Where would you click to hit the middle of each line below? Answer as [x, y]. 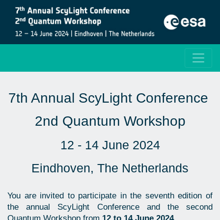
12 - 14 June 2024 [110, 145]
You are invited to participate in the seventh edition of [110, 195]
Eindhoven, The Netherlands [110, 168]
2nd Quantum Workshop [110, 121]
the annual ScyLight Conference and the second [110, 207]
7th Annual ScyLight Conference [110, 98]
